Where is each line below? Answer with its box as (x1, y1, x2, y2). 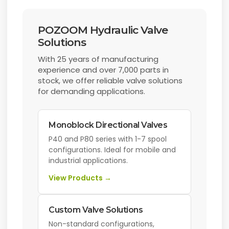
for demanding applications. (38, 86, 146, 97)
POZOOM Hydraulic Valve (38, 24, 168, 37)
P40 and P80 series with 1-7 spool (49, 134, 167, 145)
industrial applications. (49, 155, 128, 166)
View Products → (49, 173, 112, 184)
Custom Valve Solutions (49, 205, 143, 215)
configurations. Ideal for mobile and (49, 145, 176, 155)
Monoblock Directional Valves (49, 120, 168, 130)
